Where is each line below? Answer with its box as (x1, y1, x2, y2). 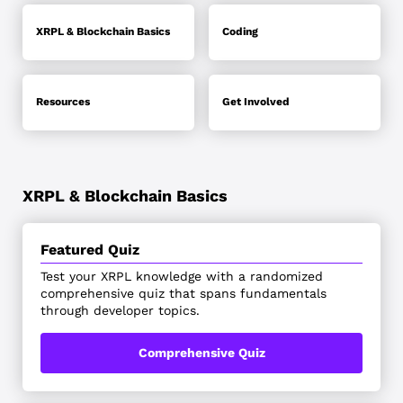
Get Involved (222, 95, 290, 109)
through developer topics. (40, 302, 200, 318)
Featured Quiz (40, 240, 139, 258)
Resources (35, 95, 90, 109)
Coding (222, 25, 258, 39)
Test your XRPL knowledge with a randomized (40, 268, 323, 283)
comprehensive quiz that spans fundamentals (40, 285, 327, 300)
